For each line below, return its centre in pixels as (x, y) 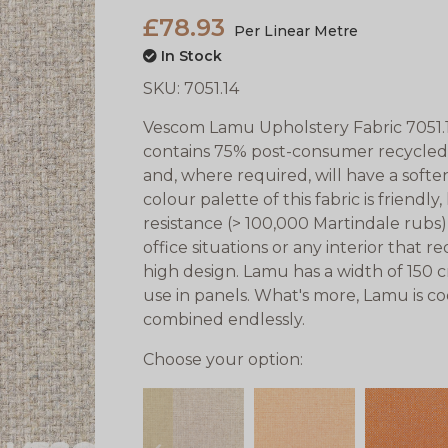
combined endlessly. (224, 320)
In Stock (190, 56)
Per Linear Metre (294, 31)
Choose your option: (223, 360)
